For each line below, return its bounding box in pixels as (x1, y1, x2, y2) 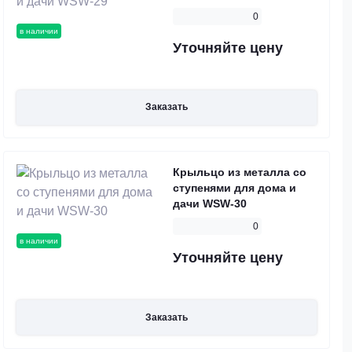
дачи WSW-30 (173, 197, 247, 211)
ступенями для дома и (173, 181, 296, 195)
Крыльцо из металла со (173, 166, 306, 179)
